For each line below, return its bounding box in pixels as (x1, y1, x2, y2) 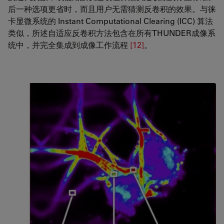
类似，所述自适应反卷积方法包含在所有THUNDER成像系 (8, 27, 215, 38)
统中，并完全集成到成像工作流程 (8, 39, 130, 50)
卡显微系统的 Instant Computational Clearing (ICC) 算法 (8, 15, 213, 26)
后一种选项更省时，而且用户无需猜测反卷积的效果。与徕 (8, 3, 216, 14)
